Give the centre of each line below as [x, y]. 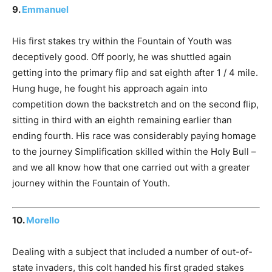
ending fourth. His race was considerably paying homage [134, 135]
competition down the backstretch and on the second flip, [135, 104]
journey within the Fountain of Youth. [91, 183]
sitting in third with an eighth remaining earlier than [122, 120]
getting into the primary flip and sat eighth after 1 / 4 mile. [135, 72]
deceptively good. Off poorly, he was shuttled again [122, 56]
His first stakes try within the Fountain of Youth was [122, 41]
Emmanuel [45, 9]
